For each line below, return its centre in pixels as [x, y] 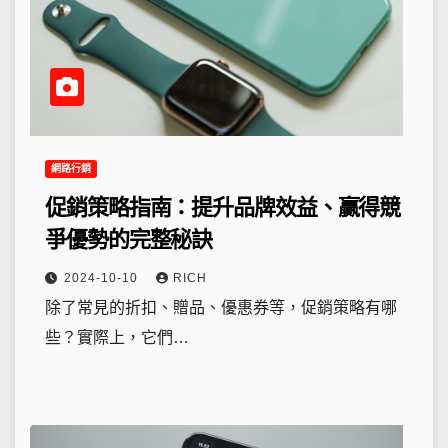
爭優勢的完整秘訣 [129, 239]
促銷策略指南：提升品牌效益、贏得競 [223, 207]
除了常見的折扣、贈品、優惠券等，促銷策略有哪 [221, 307]
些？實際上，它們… [117, 337]
